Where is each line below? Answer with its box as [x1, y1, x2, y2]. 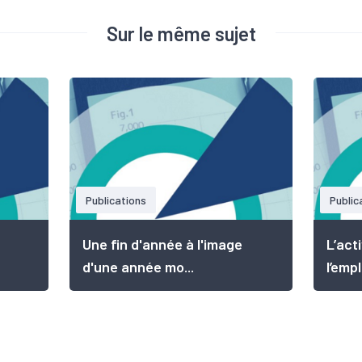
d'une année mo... [82, 258, 194, 276]
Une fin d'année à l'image [82, 235, 242, 253]
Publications [86, 193, 146, 207]
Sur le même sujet [106, 21, 256, 45]
